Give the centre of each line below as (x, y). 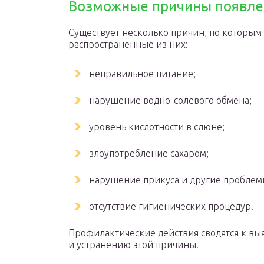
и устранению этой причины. (133, 245)
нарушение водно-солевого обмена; (170, 100)
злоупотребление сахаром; (149, 153)
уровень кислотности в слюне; (157, 127)
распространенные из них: (128, 44)
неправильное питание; (142, 74)
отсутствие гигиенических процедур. (171, 206)
